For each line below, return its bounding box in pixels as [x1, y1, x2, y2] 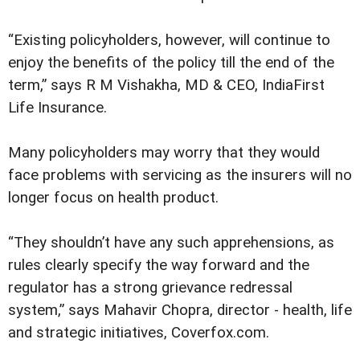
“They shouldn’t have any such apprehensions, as [8, 234, 334, 252]
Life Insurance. [8, 99, 107, 117]
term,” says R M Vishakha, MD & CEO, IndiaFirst [8, 76, 325, 94]
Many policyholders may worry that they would [8, 144, 320, 162]
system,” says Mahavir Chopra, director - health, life [8, 301, 352, 320]
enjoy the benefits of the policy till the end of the [8, 54, 334, 72]
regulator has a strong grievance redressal [8, 279, 292, 297]
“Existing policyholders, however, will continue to [8, 31, 330, 49]
